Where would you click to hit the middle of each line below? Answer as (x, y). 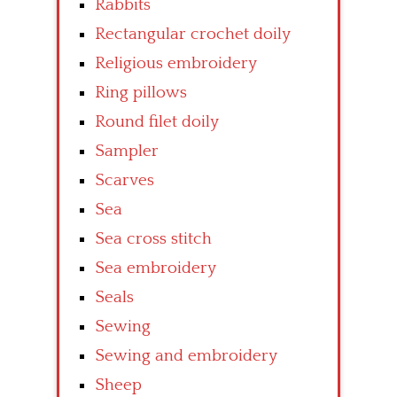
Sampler (127, 151)
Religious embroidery (176, 63)
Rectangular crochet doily (193, 34)
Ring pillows (141, 92)
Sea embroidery (156, 268)
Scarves (125, 180)
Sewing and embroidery (186, 355)
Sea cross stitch (153, 238)
